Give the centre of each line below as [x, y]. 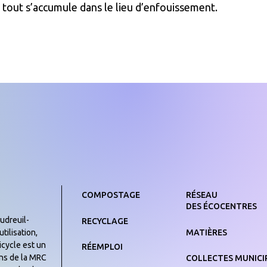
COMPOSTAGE [111, 195]
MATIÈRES [206, 232]
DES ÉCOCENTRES [221, 207]
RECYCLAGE [105, 221]
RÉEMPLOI [103, 247]
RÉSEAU [201, 195]
